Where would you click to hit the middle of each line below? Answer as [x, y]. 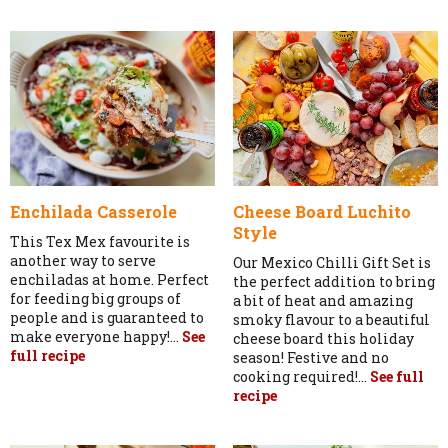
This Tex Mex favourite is [100, 242]
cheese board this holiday [323, 339]
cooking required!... [301, 377]
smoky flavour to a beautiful [331, 320]
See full [396, 377]
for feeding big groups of [95, 299]
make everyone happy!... [96, 337]
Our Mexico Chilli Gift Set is [331, 263]
